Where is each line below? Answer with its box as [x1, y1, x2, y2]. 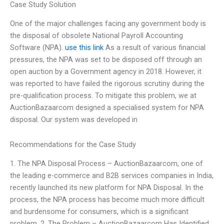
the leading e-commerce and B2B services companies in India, [10, 171, 213, 180]
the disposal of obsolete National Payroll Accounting [10, 31, 183, 40]
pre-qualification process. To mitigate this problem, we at [10, 91, 196, 100]
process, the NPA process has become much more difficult [10, 195, 204, 204]
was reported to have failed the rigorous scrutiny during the [10, 79, 204, 88]
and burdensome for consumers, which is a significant [10, 207, 188, 216]
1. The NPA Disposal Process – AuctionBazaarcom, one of [10, 159, 203, 168]
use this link [65, 43, 103, 52]
